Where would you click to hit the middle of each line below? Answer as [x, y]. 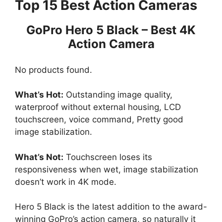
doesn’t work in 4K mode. [66, 182]
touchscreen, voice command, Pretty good [99, 120]
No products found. [54, 70]
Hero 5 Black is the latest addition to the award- [111, 207]
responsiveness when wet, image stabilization [107, 169]
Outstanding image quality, [118, 95]
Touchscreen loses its [108, 157]
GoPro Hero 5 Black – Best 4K [111, 30]
